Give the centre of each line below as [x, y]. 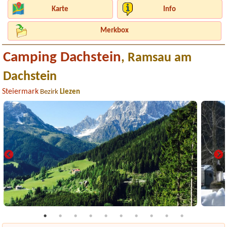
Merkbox [114, 31]
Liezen [70, 92]
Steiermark [21, 92]
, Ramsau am [157, 58]
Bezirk [49, 92]
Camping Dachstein [62, 58]
